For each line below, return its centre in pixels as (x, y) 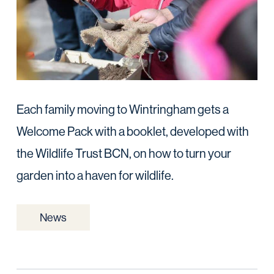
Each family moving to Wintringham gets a (122, 109)
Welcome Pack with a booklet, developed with (132, 131)
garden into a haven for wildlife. (95, 176)
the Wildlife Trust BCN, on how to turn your (124, 154)
